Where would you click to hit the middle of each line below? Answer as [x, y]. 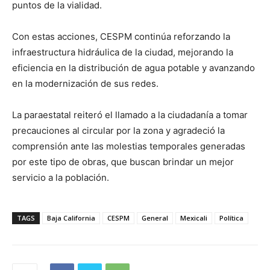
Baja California [71, 218]
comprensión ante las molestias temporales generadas [129, 146]
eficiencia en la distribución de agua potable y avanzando [133, 68]
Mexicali [194, 218]
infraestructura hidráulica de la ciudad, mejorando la [123, 52]
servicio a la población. [61, 178]
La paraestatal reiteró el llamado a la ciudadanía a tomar [130, 115]
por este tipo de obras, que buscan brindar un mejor [123, 162]
